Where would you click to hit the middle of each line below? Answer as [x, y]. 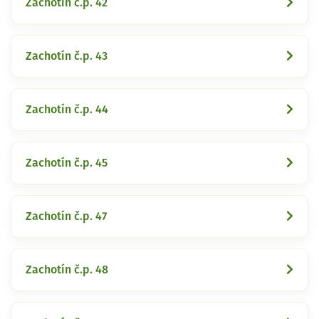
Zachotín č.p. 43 [67, 56]
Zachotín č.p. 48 [67, 270]
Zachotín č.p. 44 [67, 109]
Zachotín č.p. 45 [67, 163]
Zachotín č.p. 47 [66, 216]
